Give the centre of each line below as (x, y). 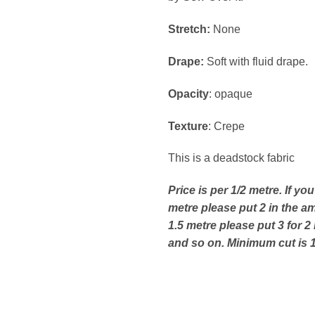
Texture (188, 126)
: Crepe (226, 126)
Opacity (188, 94)
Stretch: (191, 30)
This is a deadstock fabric (231, 158)
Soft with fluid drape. (256, 61)
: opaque (231, 94)
